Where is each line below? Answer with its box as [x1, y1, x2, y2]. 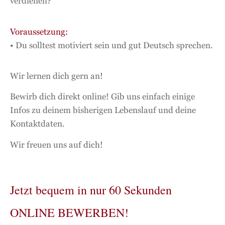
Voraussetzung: [10, 26, 68, 37]
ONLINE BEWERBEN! [10, 204, 129, 221]
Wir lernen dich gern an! [10, 70, 103, 81]
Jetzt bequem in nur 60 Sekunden [10, 182, 172, 198]
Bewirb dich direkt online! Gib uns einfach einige [10, 91, 195, 102]
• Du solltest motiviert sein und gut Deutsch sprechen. [10, 40, 213, 50]
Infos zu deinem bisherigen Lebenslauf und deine [10, 105, 196, 116]
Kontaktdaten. [10, 119, 65, 129]
